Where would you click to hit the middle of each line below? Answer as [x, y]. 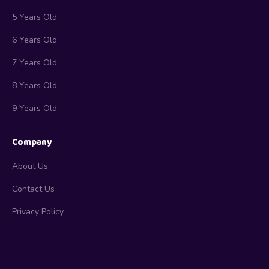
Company [32, 142]
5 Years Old [35, 17]
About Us [30, 166]
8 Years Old [35, 85]
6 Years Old [35, 40]
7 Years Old [35, 62]
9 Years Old [35, 108]
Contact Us [33, 189]
